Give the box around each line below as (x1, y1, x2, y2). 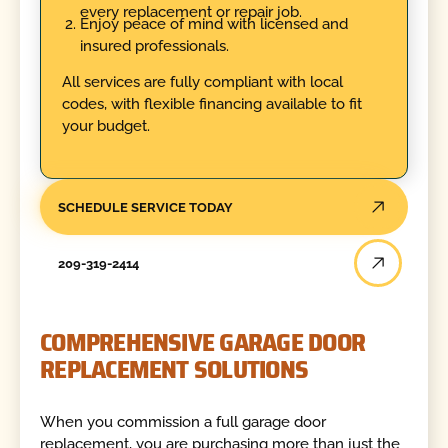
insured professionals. (79, 36, 229, 55)
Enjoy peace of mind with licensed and (79, 14, 348, 33)
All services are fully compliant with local (61, 73, 343, 92)
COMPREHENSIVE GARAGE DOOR (40, 321, 366, 362)
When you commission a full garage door (40, 413, 327, 432)
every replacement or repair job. (79, 3, 302, 22)
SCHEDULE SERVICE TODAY (57, 199, 233, 215)
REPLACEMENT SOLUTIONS (40, 348, 309, 389)
